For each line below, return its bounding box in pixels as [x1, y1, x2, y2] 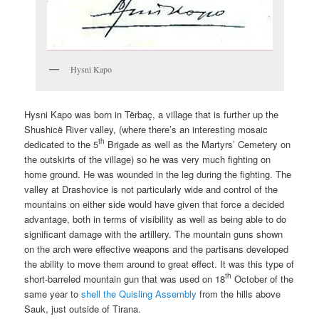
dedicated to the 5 [24, 137, 99, 151]
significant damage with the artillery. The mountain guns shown [24, 226, 283, 241]
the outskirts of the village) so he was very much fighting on [24, 152, 271, 166]
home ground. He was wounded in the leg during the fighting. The [24, 167, 292, 181]
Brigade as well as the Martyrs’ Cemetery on [105, 137, 291, 151]
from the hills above [197, 286, 281, 300]
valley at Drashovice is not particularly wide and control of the [24, 182, 278, 196]
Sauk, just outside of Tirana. [24, 301, 142, 315]
